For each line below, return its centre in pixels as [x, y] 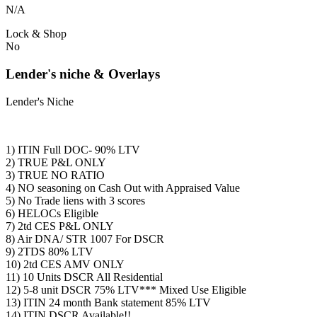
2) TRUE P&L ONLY [56, 162]
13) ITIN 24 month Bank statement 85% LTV [108, 302]
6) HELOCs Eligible [52, 213]
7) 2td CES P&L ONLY [60, 226]
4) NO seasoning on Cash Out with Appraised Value [123, 188]
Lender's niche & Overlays [83, 74]
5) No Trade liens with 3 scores [75, 200]
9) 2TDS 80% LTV [50, 251]
